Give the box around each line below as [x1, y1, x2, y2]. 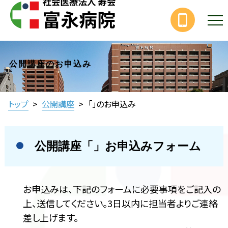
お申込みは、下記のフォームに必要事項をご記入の [23, 182, 221, 195]
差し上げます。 [23, 210, 78, 224]
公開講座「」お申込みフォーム [34, 139, 201, 153]
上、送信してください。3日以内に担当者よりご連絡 [23, 196, 218, 210]
